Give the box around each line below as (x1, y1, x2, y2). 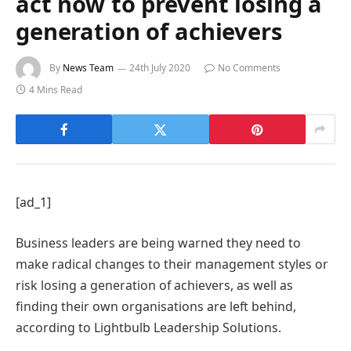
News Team (63, 61, 114, 75)
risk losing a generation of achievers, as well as (16, 276, 293, 294)
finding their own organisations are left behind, (16, 297, 296, 315)
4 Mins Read (29, 83, 82, 97)
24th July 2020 (129, 61, 190, 75)
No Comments (218, 61, 280, 75)
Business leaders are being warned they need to (16, 233, 301, 251)
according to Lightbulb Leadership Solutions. (16, 318, 281, 336)
